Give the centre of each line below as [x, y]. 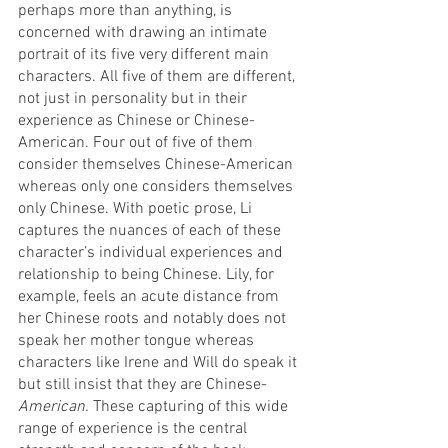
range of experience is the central [134, 428]
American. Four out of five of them [137, 142]
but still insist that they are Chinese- [142, 384]
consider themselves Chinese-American [157, 164]
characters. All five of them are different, [158, 76]
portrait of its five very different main [145, 54]
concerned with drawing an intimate [144, 32]
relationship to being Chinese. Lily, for [148, 274]
